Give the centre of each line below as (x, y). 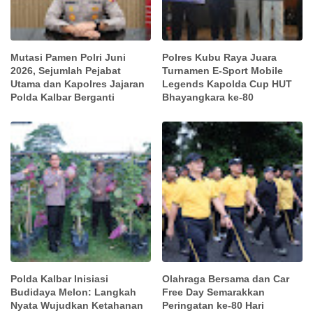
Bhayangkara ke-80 (208, 97)
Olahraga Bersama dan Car (226, 278)
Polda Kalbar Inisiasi (59, 278)
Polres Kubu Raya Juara (220, 58)
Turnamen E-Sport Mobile (223, 71)
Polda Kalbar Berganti (63, 97)
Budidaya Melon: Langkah (73, 292)
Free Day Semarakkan (214, 292)
